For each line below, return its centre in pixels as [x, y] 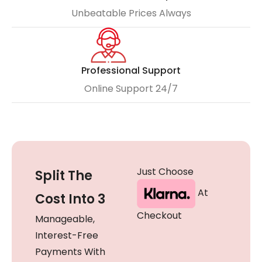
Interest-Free [67, 235]
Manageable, [65, 219]
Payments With [70, 251]
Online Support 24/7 [131, 88]
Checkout [159, 215]
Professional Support [131, 70]
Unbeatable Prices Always [131, 13]
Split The [64, 175]
